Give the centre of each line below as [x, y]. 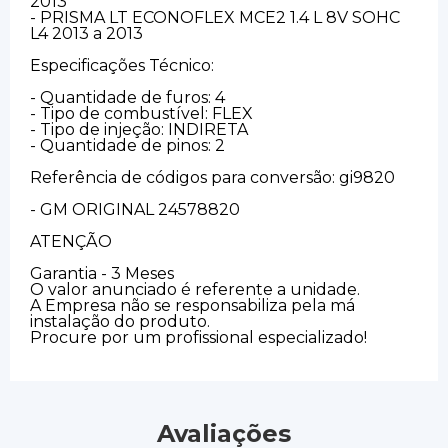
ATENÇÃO [71, 241]
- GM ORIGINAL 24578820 [135, 209]
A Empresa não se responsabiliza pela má [192, 305]
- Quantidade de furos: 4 [127, 97]
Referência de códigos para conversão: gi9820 [212, 177]
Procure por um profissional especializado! [198, 337]
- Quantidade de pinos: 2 [127, 145]
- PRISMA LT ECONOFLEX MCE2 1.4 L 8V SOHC [215, 17]
